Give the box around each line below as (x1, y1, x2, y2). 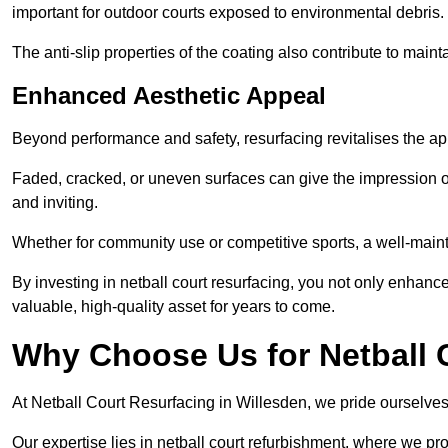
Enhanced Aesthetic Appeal (12, 82, 326, 110)
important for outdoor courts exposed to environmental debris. (12, 4, 444, 22)
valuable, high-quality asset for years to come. (12, 298, 335, 316)
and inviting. (12, 194, 98, 212)
